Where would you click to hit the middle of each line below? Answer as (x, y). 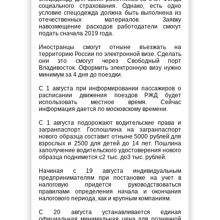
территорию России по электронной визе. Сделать (110, 54)
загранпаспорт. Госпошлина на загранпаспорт (110, 130)
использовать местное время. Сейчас (110, 102)
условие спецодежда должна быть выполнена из (110, 13)
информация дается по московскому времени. (103, 109)
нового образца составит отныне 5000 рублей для (110, 137)
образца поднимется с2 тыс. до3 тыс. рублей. (103, 157)
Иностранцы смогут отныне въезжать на (110, 47)
